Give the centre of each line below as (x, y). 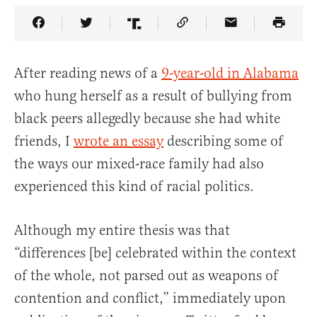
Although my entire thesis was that (122, 231)
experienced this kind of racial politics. (134, 187)
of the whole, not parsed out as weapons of (146, 276)
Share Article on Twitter (159, 33)
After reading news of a (88, 74)
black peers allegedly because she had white (147, 119)
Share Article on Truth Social (223, 33)
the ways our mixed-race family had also (139, 164)
